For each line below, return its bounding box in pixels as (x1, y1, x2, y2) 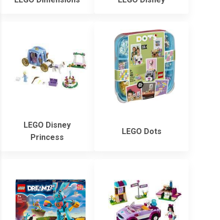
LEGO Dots (121, 126, 162, 136)
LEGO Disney (24, 120, 71, 130)
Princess (30, 133, 64, 142)
